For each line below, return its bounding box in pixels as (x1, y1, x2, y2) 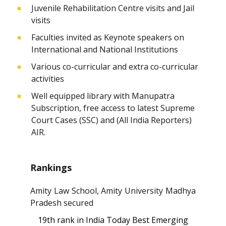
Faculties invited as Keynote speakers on (31, 32, 184, 43)
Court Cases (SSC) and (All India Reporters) (31, 115, 192, 126)
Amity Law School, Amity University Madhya (30, 185, 196, 196)
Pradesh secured (30, 197, 93, 208)
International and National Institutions (31, 44, 178, 55)
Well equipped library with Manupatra (31, 90, 175, 101)
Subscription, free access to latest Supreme (31, 102, 195, 114)
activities (31, 73, 64, 84)
